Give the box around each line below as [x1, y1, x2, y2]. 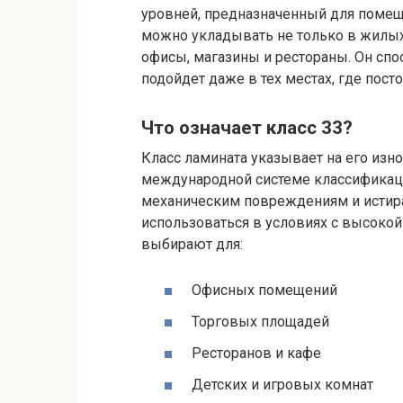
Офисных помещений [192, 281, 337, 299]
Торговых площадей [192, 312, 329, 330]
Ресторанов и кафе [192, 345, 321, 363]
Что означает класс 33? [141, 117, 353, 139]
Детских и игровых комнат [192, 376, 373, 394]
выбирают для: [141, 235, 243, 253]
